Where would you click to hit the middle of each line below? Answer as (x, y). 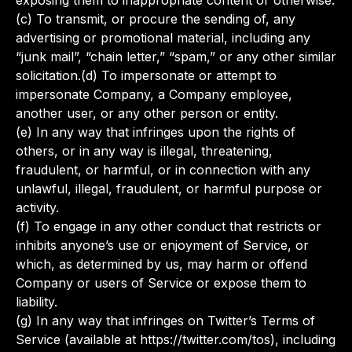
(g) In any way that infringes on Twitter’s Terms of (165, 321)
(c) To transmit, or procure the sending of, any (156, 19)
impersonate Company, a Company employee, (154, 94)
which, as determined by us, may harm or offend (161, 264)
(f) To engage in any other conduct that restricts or (169, 226)
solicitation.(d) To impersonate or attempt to (146, 75)
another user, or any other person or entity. (147, 113)
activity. (37, 207)
